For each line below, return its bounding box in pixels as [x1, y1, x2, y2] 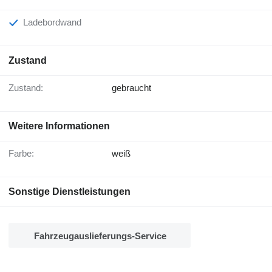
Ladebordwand [28, 17, 81, 28]
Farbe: [14, 148, 34, 159]
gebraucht [112, 83, 151, 93]
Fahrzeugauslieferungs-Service [34, 231, 166, 242]
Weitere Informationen [8, 121, 110, 132]
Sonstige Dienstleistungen [8, 186, 131, 197]
